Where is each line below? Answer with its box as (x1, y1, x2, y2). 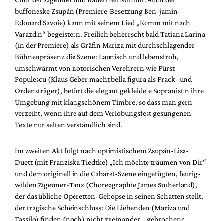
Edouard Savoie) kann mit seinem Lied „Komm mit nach (15, 18, 190, 27)
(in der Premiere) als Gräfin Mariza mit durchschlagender (15, 40, 195, 49)
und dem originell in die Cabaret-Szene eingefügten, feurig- (15, 169, 201, 178)
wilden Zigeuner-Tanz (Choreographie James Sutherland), (15, 180, 197, 189)
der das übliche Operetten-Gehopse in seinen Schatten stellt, (15, 191, 203, 200)
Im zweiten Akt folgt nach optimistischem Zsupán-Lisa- (15, 146, 189, 155)
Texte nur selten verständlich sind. (15, 120, 122, 129)
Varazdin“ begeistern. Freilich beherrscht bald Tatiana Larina (15, 29, 205, 38)
